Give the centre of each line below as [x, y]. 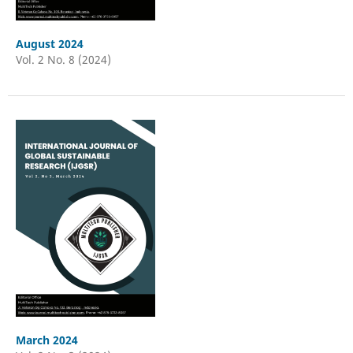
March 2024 [46, 340]
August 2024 [49, 43]
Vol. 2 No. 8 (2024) [63, 59]
